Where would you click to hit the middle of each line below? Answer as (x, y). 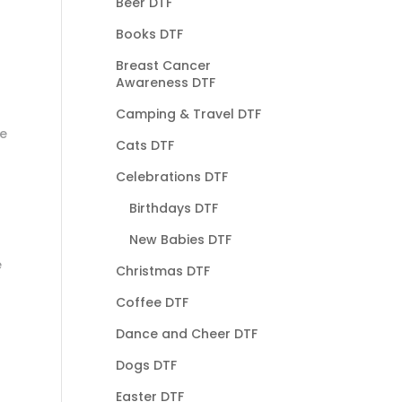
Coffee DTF (152, 302)
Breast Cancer (163, 65)
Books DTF (149, 34)
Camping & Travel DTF (188, 114)
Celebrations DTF (171, 176)
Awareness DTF (165, 82)
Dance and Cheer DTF (186, 333)
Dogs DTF (146, 365)
